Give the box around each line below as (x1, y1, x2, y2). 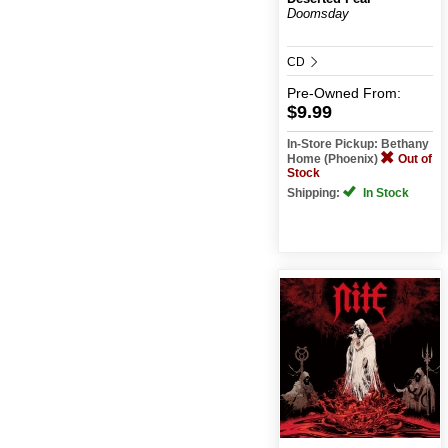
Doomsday (286, 5, 349, 21)
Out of (397, 151, 432, 166)
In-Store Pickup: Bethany (286, 136, 429, 151)
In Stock (359, 185, 409, 200)
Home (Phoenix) (286, 151, 381, 166)
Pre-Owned (286, 84, 359, 101)
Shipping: (286, 185, 343, 200)
